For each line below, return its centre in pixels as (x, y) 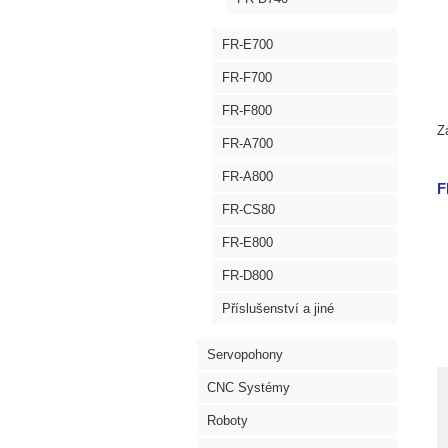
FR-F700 (247, 77)
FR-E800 (247, 242)
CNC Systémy (248, 387)
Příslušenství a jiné (278, 308)
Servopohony (245, 354)
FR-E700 (247, 44)
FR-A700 (247, 143)
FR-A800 (247, 176)
